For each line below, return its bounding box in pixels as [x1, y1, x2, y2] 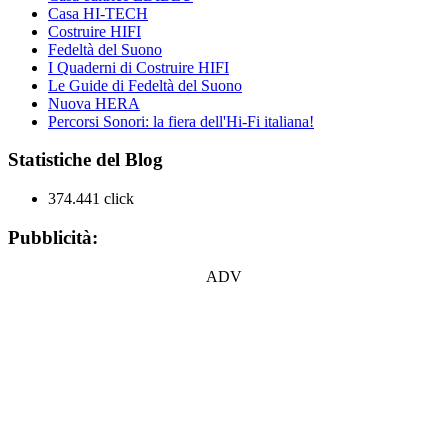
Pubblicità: [8, 226, 98, 248]
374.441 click [48, 190, 134, 208]
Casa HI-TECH [48, 4, 148, 22]
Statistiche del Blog [8, 149, 163, 171]
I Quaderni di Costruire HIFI [48, 58, 229, 76]
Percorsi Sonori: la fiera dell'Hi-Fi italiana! [48, 112, 314, 130]
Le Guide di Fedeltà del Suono [48, 76, 242, 94]
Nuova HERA [48, 94, 140, 112]
